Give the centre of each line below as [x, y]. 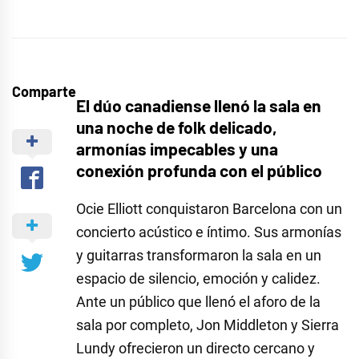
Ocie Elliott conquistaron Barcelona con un [209, 208]
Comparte [44, 91]
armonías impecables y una [177, 148]
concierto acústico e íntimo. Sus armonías [209, 232]
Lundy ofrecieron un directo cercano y [196, 348]
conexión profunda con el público [199, 170]
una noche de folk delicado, [177, 127]
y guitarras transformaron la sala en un [199, 255]
